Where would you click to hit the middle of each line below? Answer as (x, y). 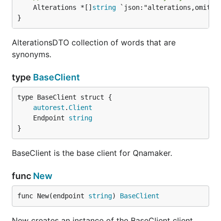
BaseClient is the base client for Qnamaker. (92, 153)
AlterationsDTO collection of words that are (94, 42)
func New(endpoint (53, 196)
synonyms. (32, 54)
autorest (49, 108)
